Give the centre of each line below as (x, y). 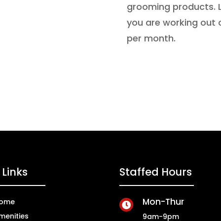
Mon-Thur (163, 202)
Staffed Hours (155, 172)
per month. (151, 38)
